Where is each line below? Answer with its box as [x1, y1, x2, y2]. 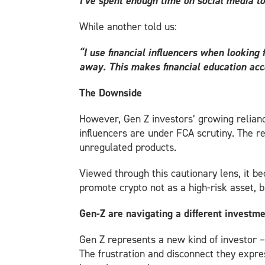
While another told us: [79, 20, 177, 34]
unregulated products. [79, 140, 177, 154]
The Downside [79, 86, 143, 100]
